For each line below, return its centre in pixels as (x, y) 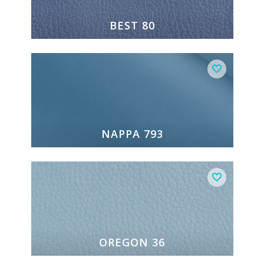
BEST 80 (132, 26)
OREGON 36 (132, 242)
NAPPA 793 (132, 134)
